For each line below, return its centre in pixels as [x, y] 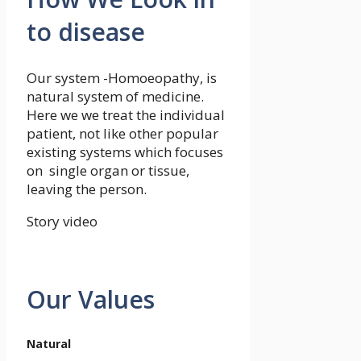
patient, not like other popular [122, 134]
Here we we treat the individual [126, 115]
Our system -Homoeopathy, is [122, 78]
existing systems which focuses [125, 152]
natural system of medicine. [115, 97]
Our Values [91, 300]
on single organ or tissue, [108, 171]
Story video [62, 222]
